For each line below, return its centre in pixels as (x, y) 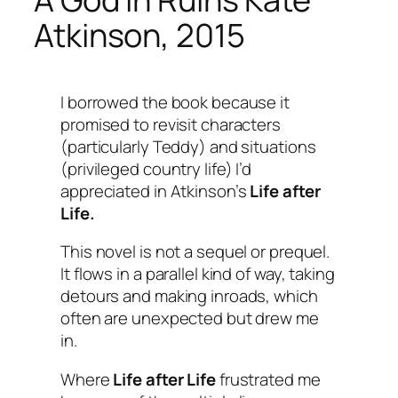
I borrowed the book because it (175, 102)
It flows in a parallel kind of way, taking (198, 274)
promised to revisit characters (171, 124)
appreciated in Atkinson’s (155, 191)
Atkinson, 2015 (139, 35)
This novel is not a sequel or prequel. (195, 252)
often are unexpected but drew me (190, 318)
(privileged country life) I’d (156, 168)
